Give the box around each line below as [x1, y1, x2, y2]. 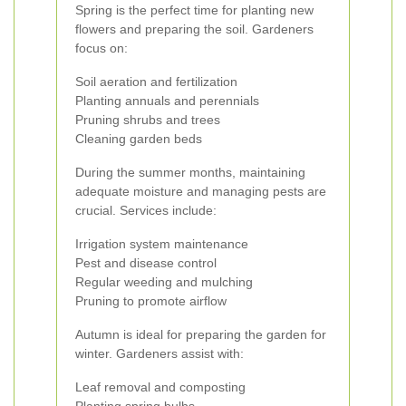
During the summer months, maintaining [75, 165, 305, 179]
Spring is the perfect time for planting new [75, 3, 314, 17]
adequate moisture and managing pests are [75, 184, 326, 198]
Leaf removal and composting [75, 380, 246, 394]
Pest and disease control [75, 256, 217, 270]
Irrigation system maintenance [75, 237, 248, 251]
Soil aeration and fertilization [75, 74, 237, 89]
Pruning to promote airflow [75, 294, 227, 308]
